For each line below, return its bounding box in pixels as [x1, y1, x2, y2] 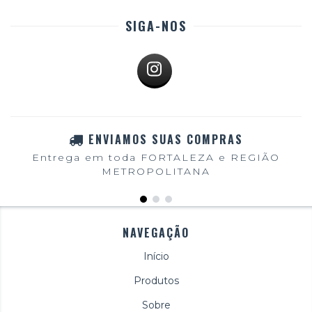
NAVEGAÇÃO [123, 224, 189, 241]
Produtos [133, 274, 179, 287]
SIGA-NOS [125, 17, 187, 36]
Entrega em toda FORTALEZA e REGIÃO [32, 150, 280, 164]
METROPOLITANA [102, 164, 210, 178]
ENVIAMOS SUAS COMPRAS [88, 131, 243, 148]
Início [143, 249, 169, 263]
